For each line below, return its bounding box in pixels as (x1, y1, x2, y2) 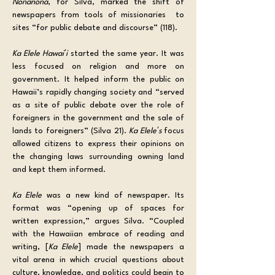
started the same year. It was (68, 49, 184, 58)
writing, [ (12, 242, 48, 251)
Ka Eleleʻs (129, 126, 165, 135)
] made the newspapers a (78, 242, 185, 251)
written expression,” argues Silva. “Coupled (12, 217, 184, 225)
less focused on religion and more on (12, 62, 184, 71)
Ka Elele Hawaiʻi (12, 49, 68, 58)
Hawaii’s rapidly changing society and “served (12, 88, 184, 96)
